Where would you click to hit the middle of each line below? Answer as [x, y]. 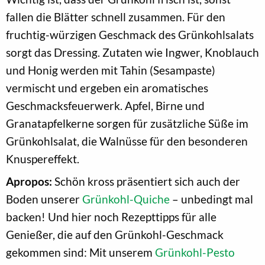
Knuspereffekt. [43, 159]
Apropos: [29, 181]
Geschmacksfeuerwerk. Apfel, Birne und [105, 105]
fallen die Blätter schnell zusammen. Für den [116, 17]
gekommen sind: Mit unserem [80, 252]
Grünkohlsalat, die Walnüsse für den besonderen [127, 141]
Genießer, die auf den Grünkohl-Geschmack [115, 234]
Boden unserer [44, 199]
